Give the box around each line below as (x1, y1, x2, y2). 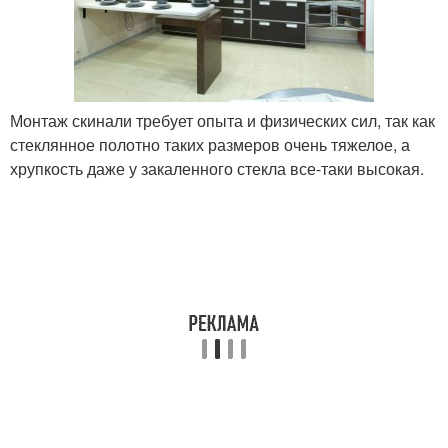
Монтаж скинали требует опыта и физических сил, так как (10, 109, 435, 133)
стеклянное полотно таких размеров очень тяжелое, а (10, 133, 410, 157)
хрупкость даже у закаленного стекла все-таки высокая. (10, 157, 424, 181)
